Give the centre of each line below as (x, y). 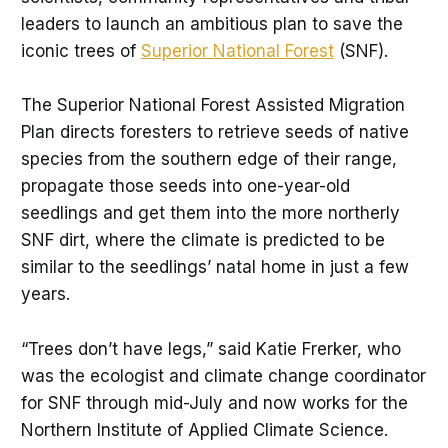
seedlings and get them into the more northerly (210, 213)
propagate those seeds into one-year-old (185, 186)
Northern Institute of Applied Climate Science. (204, 429)
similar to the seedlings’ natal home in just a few (214, 267)
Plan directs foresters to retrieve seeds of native (214, 132)
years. (45, 294)
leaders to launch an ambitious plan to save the (211, 24)
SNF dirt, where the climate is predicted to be (202, 240)
